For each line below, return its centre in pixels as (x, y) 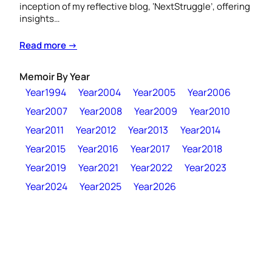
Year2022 (151, 167)
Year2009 (156, 111)
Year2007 (46, 111)
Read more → (48, 45)
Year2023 (206, 167)
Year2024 (46, 186)
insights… (39, 18)
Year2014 (200, 130)
